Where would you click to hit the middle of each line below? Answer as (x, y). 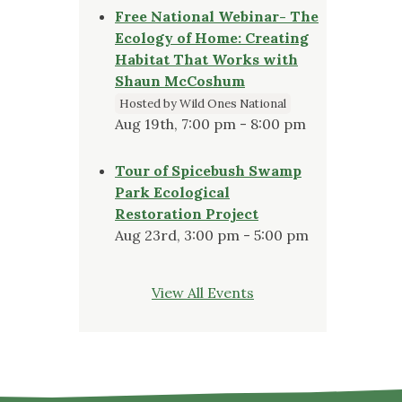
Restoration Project (187, 213)
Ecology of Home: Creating (212, 37)
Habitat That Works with (206, 59)
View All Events (203, 292)
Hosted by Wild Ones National (203, 103)
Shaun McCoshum (180, 80)
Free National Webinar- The (217, 16)
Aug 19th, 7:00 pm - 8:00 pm (210, 123)
